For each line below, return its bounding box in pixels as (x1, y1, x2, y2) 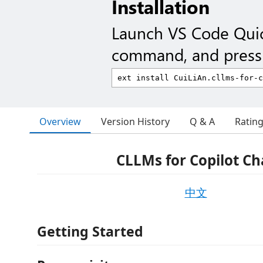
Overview (39, 114, 81, 128)
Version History (101, 115, 170, 128)
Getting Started (37, 221, 143, 241)
